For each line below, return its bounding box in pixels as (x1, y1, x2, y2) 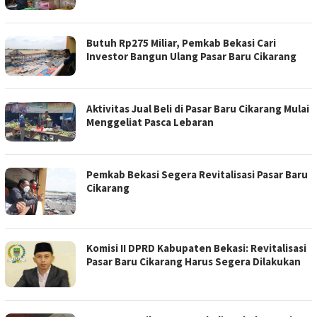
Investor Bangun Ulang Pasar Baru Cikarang (86, 49, 296, 63)
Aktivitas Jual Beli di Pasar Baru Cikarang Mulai (86, 101, 309, 115)
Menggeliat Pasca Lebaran (86, 115, 214, 129)
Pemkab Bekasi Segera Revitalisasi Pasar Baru (86, 167, 308, 181)
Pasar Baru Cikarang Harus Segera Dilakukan (86, 255, 301, 269)
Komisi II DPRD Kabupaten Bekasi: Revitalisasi (86, 241, 306, 255)
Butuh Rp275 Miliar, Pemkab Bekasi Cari (86, 35, 276, 50)
